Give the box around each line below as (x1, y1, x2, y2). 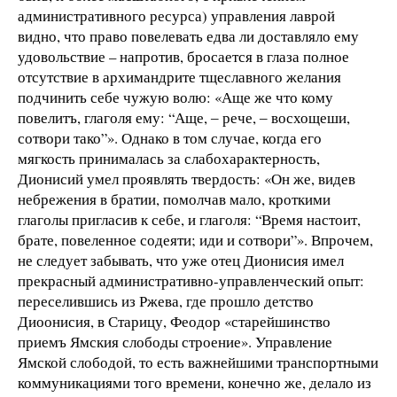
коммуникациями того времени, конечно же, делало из (18, 372, 371, 393)
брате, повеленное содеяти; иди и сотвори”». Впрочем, (18, 230, 373, 251)
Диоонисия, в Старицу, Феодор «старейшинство (18, 311, 331, 332)
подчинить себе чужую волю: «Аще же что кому (18, 87, 333, 108)
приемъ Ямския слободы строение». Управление (18, 331, 332, 353)
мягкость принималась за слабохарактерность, (18, 148, 320, 169)
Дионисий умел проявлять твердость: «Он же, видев (18, 168, 355, 190)
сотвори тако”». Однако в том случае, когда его (18, 128, 322, 149)
